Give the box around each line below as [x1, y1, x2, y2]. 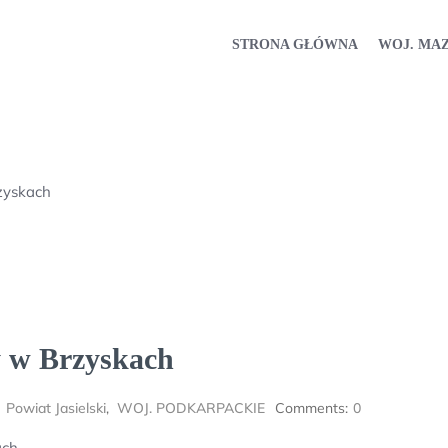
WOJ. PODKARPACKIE [117, 399, 265, 417]
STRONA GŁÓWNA [232, 36, 358, 52]
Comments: [275, 399, 348, 417]
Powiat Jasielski [6, 399, 106, 417]
